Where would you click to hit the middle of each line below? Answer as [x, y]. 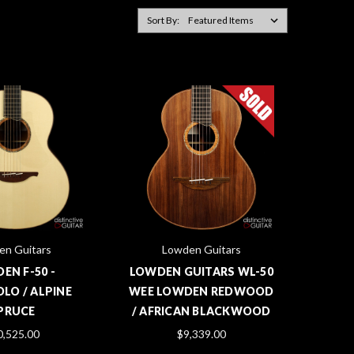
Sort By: [163, 20]
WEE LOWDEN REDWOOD [201, 292]
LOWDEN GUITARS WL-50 [201, 272]
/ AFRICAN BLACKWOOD [201, 311]
